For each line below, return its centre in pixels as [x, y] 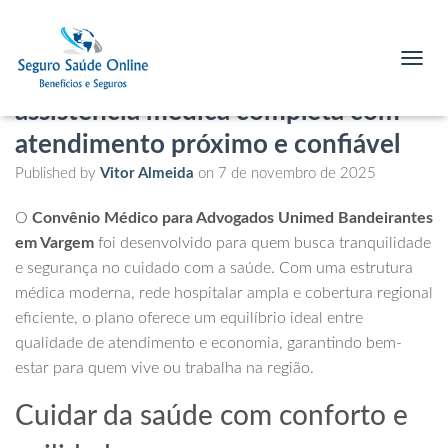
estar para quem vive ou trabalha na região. [164, 368]
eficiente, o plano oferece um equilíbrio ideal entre [189, 318]
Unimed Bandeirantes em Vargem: [212, 79]
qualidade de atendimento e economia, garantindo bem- [208, 343]
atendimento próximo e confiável [207, 145]
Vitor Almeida [147, 173]
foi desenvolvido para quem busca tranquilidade [262, 243]
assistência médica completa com [207, 112]
